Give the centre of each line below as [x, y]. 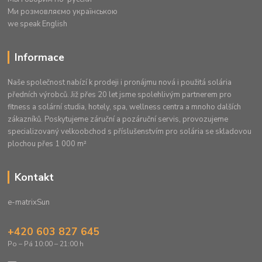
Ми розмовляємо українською [63, 12]
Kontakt [34, 177]
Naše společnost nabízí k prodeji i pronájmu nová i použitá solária [120, 83]
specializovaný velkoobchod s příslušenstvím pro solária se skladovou [130, 132]
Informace [39, 58]
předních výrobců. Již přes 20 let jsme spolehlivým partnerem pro [120, 95]
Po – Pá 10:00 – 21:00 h [46, 244]
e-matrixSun [29, 203]
